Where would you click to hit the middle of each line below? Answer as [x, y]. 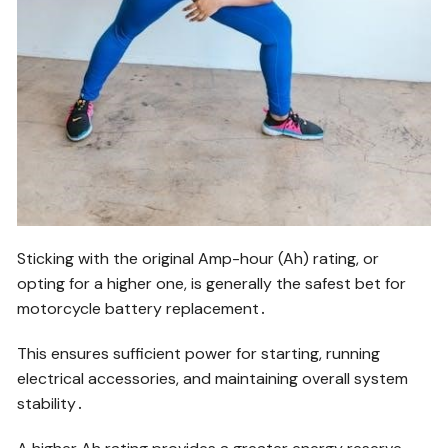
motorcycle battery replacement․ [142, 308]
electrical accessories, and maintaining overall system [213, 378]
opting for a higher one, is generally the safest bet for [212, 283]
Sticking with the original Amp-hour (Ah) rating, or [198, 258]
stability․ [51, 403]
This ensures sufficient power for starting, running [199, 353]
